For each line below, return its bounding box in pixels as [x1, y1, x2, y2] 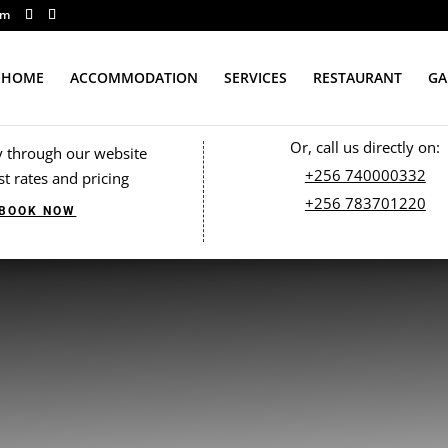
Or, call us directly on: [290, 137, 441, 157]
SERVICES [224, 68, 287, 87]
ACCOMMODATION [70, 68, 198, 87]
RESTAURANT [313, 68, 402, 87]
